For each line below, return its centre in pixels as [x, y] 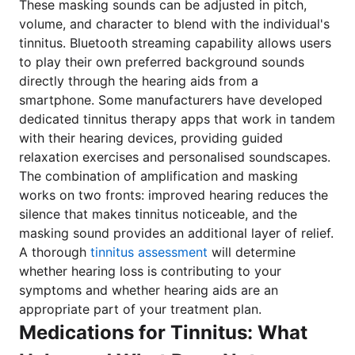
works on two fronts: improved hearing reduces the [174, 195]
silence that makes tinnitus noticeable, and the [158, 214]
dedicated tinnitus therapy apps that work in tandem [177, 119]
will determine [252, 252]
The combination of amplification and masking [158, 176]
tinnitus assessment [149, 252]
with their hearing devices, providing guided [151, 138]
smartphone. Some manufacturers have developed [171, 100]
